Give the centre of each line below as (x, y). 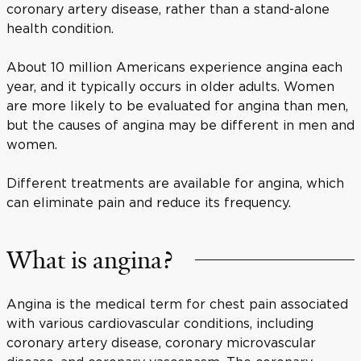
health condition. (60, 28)
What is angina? (89, 260)
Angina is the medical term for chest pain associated (177, 303)
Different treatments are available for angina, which (175, 183)
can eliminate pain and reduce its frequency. (149, 202)
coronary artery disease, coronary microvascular (161, 342)
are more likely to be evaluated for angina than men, (177, 105)
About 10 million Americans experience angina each (174, 66)
